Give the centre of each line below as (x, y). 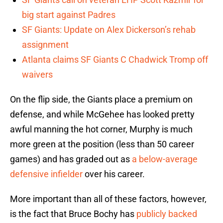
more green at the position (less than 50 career (102, 144)
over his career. (114, 174)
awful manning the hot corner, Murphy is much (101, 129)
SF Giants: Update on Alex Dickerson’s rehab (109, 30)
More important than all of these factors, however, (108, 199)
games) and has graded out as (71, 159)
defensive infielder (46, 174)
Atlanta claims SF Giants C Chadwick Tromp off (115, 60)
